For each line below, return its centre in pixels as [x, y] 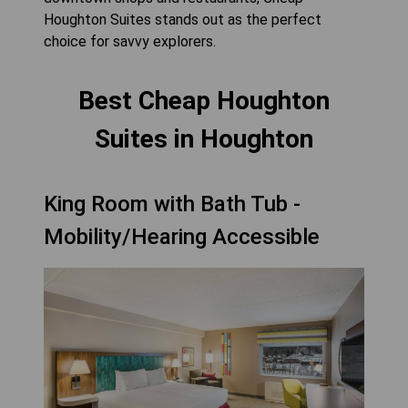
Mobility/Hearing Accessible [182, 237]
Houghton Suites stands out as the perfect [183, 20]
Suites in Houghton [204, 139]
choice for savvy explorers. [130, 41]
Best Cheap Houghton [204, 101]
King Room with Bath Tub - [172, 204]
